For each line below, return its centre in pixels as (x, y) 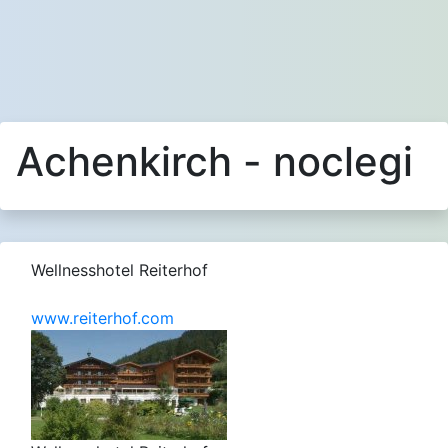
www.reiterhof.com (102, 318)
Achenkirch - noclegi (214, 161)
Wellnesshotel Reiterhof (119, 270)
